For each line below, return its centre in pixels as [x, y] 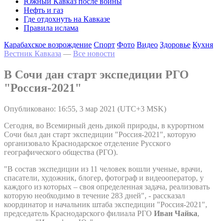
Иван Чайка [176, 213]
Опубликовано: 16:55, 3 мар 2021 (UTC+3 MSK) [85, 109]
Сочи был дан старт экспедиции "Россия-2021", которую [100, 134]
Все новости [94, 54]
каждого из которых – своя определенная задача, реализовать [107, 186]
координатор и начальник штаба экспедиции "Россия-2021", [106, 204]
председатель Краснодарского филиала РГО [79, 213]
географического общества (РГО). [61, 152]
